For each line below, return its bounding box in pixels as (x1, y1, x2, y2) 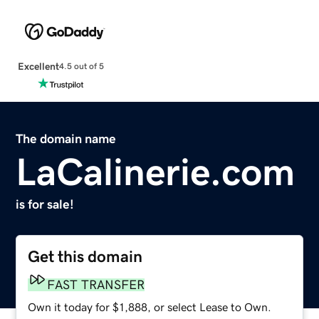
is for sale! (16, 197, 75, 211)
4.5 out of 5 (58, 62, 104, 71)
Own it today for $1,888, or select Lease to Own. (28, 300, 272, 313)
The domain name (16, 132, 117, 145)
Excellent (17, 61, 59, 71)
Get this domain (28, 248, 143, 265)
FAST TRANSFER (47, 278, 145, 291)
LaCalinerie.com (16, 152, 296, 191)
